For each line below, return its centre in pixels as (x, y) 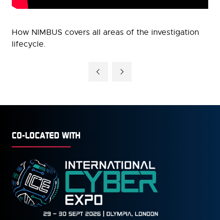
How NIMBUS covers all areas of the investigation (105, 32)
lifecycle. (29, 44)
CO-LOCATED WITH (46, 135)
